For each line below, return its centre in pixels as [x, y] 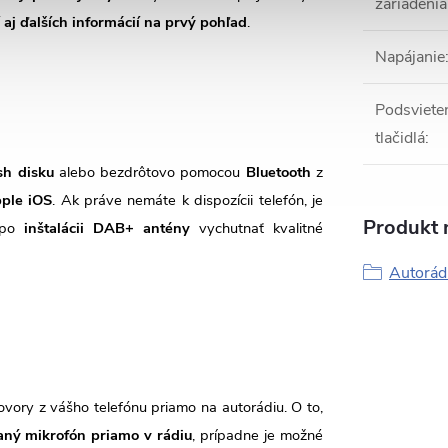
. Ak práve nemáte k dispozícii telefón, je [188, 200]
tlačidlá [400, 138]
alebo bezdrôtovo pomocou [149, 172]
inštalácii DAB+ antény [107, 228]
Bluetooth [278, 172]
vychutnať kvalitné [257, 228]
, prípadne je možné [258, 434]
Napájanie [410, 57]
